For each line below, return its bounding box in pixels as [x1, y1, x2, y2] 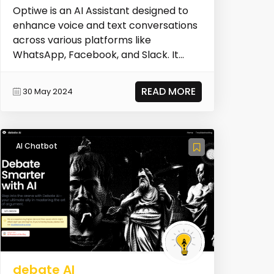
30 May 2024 [22, 86, 73, 98]
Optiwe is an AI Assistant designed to [12, 3, 188, 18]
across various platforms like [12, 32, 151, 47]
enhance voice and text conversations [12, 18, 198, 32]
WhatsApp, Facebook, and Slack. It [12, 47, 179, 62]
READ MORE [141, 84, 196, 98]
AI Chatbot [15, 140, 57, 151]
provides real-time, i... [12, 62, 115, 76]
